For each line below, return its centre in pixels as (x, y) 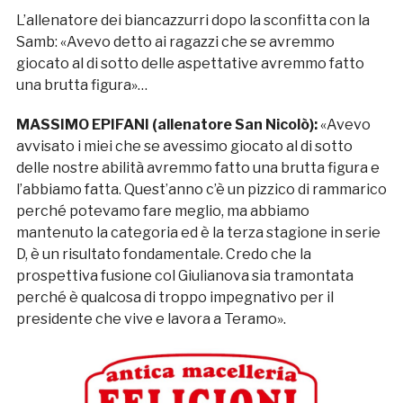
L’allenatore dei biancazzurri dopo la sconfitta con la (193, 21)
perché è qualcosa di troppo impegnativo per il (175, 298)
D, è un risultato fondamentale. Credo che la (163, 255)
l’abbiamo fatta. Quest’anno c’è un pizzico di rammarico (201, 190)
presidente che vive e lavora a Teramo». (151, 319)
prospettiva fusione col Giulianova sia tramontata (184, 276)
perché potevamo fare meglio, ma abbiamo (162, 211)
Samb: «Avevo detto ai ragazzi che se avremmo (175, 42)
